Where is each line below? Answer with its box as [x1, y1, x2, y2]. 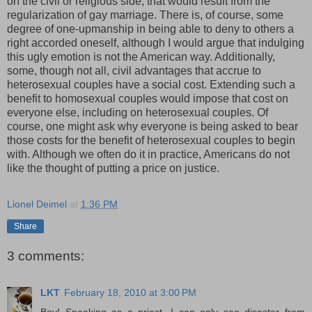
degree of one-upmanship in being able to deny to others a [7, 23, 294, 36]
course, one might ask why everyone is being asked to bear [7, 120, 298, 133]
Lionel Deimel [7, 198, 67, 210]
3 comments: [7, 249, 84, 264]
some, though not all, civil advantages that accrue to [7, 65, 261, 77]
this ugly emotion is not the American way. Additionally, [7, 51, 275, 63]
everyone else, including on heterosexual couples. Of [7, 107, 268, 119]
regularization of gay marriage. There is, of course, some [7, 9, 283, 22]
